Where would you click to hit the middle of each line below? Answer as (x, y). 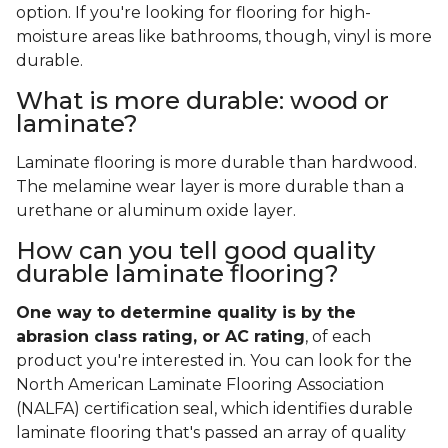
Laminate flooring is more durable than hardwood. (216, 163)
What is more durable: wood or (202, 101)
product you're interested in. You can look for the (214, 361)
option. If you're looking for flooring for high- (193, 13)
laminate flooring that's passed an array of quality (211, 433)
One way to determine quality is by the (186, 313)
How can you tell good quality (195, 251)
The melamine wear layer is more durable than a (210, 187)
